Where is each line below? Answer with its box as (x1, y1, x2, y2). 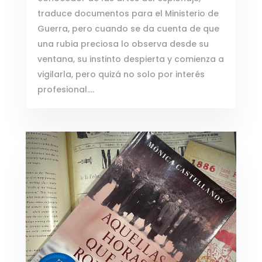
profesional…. (37, 84, 94, 96)
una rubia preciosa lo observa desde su (37, 38, 209, 50)
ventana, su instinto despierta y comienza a (37, 53, 224, 65)
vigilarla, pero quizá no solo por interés (37, 68, 205, 81)
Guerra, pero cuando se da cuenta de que (37, 23, 219, 35)
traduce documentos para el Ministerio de (37, 8, 219, 20)
